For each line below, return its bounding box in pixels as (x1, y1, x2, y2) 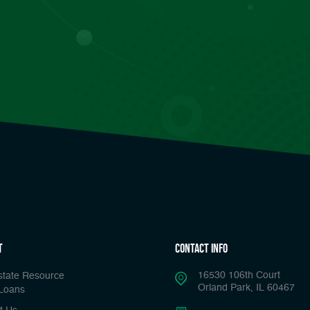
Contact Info (175, 241, 228, 256)
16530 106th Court (198, 271, 280, 281)
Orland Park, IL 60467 (198, 283, 295, 293)
